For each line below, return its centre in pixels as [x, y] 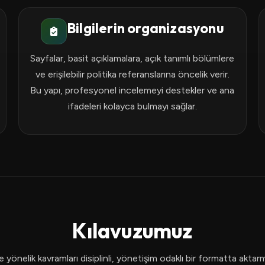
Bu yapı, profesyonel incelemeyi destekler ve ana [132, 90]
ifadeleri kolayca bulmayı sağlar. [132, 106]
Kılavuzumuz [132, 231]
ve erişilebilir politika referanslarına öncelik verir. [132, 74]
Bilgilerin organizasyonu [146, 28]
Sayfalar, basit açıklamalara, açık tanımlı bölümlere [132, 58]
